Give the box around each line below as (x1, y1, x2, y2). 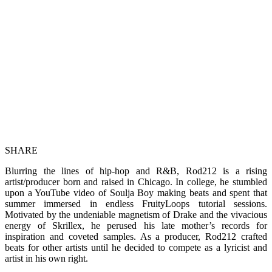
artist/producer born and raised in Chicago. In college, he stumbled (5, 176, 267, 187)
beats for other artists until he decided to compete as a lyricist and (5, 242, 267, 253)
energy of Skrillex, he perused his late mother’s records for (5, 220, 267, 231)
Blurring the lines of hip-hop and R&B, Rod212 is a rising (5, 165, 267, 176)
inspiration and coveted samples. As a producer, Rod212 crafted (5, 231, 267, 242)
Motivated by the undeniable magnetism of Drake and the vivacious (5, 209, 267, 220)
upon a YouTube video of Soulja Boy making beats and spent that (5, 187, 267, 198)
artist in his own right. (5, 253, 88, 263)
